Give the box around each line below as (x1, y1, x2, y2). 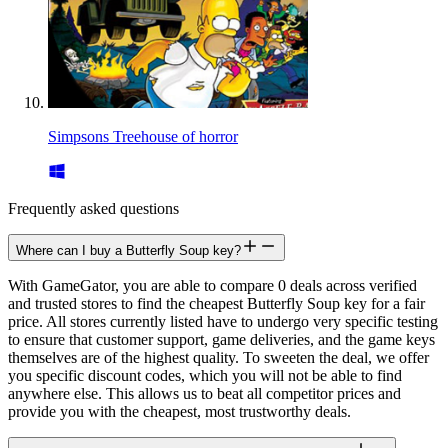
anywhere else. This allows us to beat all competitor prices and (8, 385, 401, 403)
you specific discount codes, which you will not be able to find (8, 367, 402, 385)
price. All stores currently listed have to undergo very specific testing (8, 313, 438, 331)
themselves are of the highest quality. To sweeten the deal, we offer (8, 349, 429, 367)
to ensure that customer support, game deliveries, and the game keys (8, 331, 435, 349)
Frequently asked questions (8, 200, 179, 218)
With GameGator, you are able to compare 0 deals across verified (8, 277, 417, 295)
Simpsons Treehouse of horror (48, 128, 238, 146)
